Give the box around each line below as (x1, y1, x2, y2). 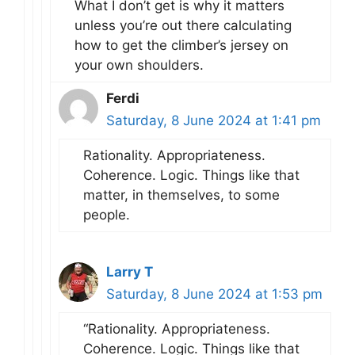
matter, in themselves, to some (83, 186, 280, 203)
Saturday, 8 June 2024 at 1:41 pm (106, 112, 321, 128)
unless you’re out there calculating (74, 17, 292, 33)
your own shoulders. (74, 56, 204, 73)
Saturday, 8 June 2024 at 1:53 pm (106, 285, 323, 302)
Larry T (106, 263, 153, 280)
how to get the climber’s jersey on (74, 36, 288, 53)
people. (83, 206, 130, 223)
